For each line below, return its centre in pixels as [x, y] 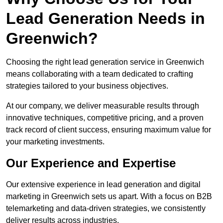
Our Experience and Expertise [91, 163]
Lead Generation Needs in [106, 19]
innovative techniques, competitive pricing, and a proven [105, 118]
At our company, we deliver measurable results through [103, 106]
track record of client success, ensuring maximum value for [109, 130]
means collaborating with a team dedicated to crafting [100, 74]
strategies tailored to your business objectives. [87, 86]
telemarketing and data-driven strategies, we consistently [106, 209]
